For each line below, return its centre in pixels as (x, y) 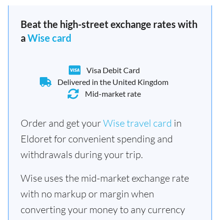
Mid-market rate (113, 94)
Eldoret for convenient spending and (97, 139)
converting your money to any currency (103, 209)
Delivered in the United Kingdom (113, 82)
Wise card (49, 38)
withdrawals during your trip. (82, 154)
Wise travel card (137, 123)
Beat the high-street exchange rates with (109, 24)
